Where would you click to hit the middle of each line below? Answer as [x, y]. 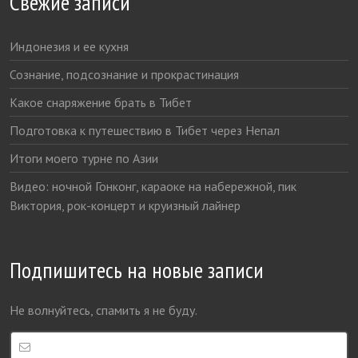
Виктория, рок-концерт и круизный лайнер [125, 205]
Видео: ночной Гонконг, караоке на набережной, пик [153, 186]
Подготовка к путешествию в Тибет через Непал [145, 130]
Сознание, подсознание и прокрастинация [125, 74]
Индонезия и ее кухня [70, 46]
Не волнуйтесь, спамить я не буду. [104, 310]
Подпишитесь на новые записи [137, 269]
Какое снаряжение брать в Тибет [101, 102]
